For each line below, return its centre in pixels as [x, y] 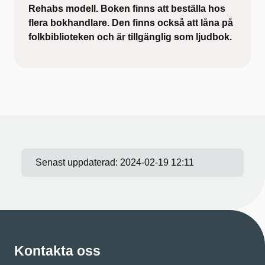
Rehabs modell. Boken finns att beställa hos [127, 8]
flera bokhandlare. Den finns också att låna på [131, 22]
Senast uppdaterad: [78, 162]
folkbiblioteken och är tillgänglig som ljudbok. [130, 37]
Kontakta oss [57, 251]
